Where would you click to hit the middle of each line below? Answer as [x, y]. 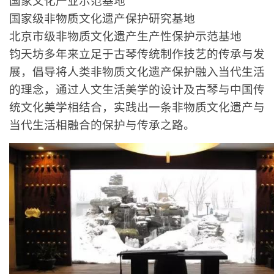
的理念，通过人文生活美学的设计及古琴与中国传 [137, 89]
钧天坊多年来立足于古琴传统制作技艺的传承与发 [137, 54]
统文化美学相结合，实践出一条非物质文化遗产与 [137, 107]
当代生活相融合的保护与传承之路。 [102, 125]
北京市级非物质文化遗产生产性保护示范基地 [125, 36]
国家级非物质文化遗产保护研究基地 [102, 18]
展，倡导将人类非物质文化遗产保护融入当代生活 [137, 72]
